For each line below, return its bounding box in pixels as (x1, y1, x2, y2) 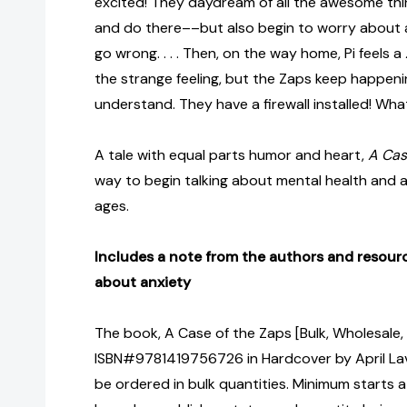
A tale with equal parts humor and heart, (94, 145, 368, 165)
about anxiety (94, 273, 191, 293)
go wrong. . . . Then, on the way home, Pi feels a (94, 44, 405, 64)
